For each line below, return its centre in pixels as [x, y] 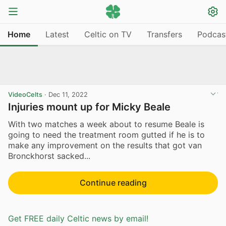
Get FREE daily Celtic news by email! [78, 219]
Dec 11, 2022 [68, 95]
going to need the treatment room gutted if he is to [106, 134]
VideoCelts [25, 95]
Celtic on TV [108, 34]
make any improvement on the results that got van [105, 145]
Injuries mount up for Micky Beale [89, 107]
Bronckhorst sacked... [49, 156]
